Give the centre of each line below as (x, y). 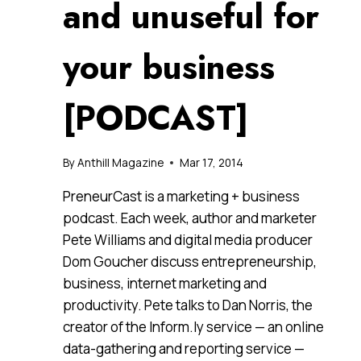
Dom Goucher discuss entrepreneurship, (190, 261)
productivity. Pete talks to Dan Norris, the (188, 305)
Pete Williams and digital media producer (188, 239)
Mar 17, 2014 (212, 162)
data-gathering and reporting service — (184, 348)
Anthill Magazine (121, 162)
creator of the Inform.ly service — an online (193, 326)
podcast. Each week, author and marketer (190, 218)
